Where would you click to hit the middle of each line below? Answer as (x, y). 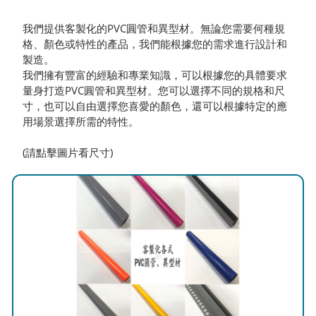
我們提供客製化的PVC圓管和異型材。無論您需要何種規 (154, 28)
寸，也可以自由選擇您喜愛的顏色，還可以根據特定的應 (155, 106)
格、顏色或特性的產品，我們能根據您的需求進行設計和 (155, 44)
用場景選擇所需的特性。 (81, 121)
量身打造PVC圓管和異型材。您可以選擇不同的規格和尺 (154, 90)
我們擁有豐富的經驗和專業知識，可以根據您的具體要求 (155, 75)
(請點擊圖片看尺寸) (68, 152)
